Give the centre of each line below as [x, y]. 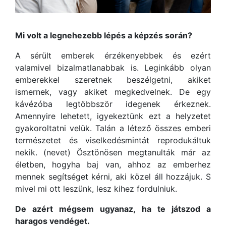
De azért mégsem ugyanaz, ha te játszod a [113, 209]
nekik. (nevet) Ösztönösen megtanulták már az [113, 153]
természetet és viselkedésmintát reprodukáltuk [113, 140]
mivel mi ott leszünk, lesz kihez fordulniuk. [96, 189]
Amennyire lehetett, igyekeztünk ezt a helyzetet [113, 116]
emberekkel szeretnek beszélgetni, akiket [113, 80]
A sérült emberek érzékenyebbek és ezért [113, 56]
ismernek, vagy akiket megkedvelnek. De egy [113, 92]
